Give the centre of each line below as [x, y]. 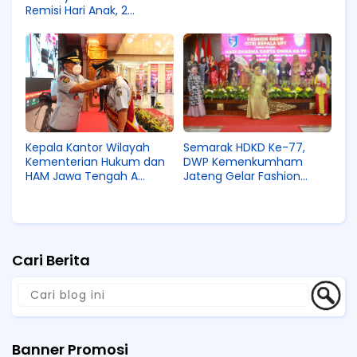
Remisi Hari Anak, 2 [76, 11]
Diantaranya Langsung [88, 25]
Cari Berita [51, 261]
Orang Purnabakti [74, 205]
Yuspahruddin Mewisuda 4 [98, 191]
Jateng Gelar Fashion [242, 177]
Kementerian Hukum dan [95, 162]
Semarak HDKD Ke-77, [244, 148]
